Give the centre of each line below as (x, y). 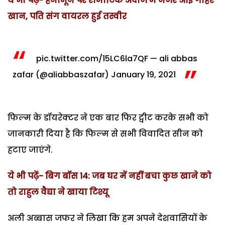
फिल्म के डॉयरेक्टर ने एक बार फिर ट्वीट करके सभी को (108, 118)
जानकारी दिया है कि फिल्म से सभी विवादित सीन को (105, 134)
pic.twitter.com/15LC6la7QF (92, 58)
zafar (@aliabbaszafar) (62, 74)
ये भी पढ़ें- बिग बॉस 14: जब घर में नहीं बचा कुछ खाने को (109, 176)
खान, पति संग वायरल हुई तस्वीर (67, 16)
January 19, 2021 (143, 74)
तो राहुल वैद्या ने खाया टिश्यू (58, 192)
